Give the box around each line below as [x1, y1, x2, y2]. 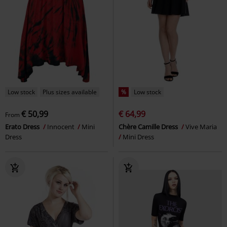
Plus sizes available [43, 87, 97, 96]
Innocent [47, 122, 76, 131]
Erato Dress [5, 122, 41, 131]
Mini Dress [123, 132, 154, 141]
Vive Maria [185, 122, 218, 131]
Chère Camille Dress [119, 122, 179, 131]
